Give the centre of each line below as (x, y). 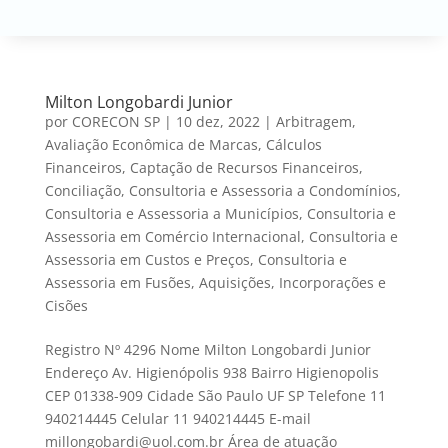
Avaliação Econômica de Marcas (151, 145)
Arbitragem (313, 122)
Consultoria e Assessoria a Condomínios (262, 191)
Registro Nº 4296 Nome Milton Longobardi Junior (207, 350)
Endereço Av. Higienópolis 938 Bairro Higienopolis (211, 373)
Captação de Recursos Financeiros (244, 168)
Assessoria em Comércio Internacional (172, 237)
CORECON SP (115, 122)
